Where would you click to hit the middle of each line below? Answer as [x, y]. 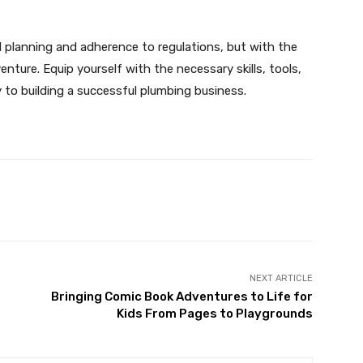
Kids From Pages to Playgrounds [214, 314]
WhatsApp [199, 200]
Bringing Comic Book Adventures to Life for [181, 297]
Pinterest [88, 200]
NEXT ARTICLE [281, 278]
